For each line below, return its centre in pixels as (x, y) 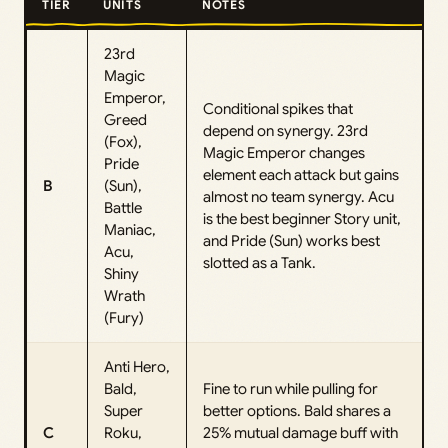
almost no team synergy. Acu (298, 196)
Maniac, (130, 229)
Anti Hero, (137, 366)
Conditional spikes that (278, 108)
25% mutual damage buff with (300, 432)
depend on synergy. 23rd (285, 130)
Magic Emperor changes (284, 152)
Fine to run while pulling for (290, 388)
